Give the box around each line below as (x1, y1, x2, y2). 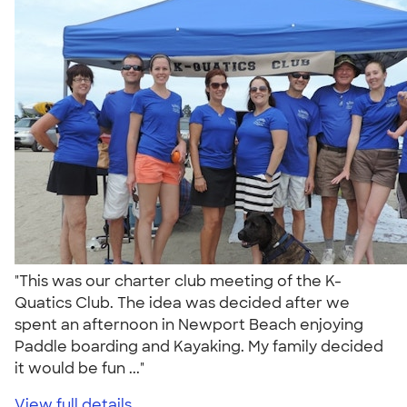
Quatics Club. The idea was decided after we (15, 293, 350, 313)
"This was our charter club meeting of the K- (15, 271, 342, 291)
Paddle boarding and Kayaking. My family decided (15, 336, 383, 356)
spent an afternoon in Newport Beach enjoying (15, 314, 363, 334)
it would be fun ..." (15, 358, 152, 378)
